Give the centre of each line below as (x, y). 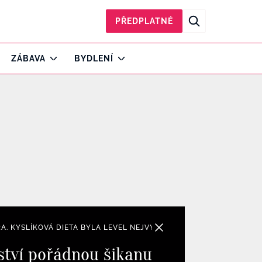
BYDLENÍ (94, 58)
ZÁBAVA (28, 58)
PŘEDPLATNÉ (144, 21)
